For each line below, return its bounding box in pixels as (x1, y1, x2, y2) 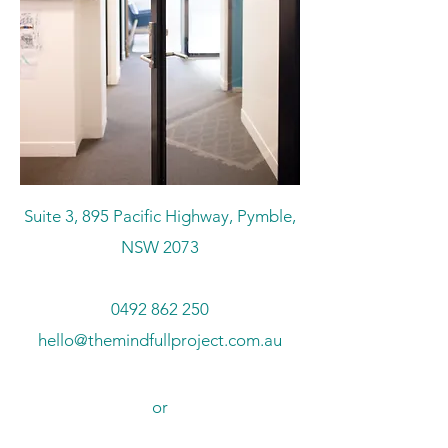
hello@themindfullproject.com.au (38, 330, 282, 350)
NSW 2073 (121, 237, 199, 257)
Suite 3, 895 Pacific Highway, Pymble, (24, 206, 296, 226)
